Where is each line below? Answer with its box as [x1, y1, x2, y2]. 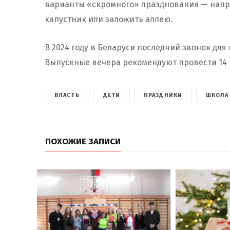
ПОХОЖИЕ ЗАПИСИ [45, 136, 121, 147]
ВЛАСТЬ [54, 91, 80, 99]
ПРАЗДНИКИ [144, 91, 182, 99]
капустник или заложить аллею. [45, 14, 172, 24]
